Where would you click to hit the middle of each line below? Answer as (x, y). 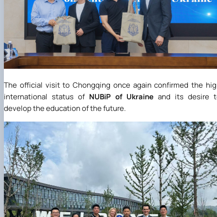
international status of (46, 97)
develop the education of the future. (65, 108)
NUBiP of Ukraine (121, 97)
